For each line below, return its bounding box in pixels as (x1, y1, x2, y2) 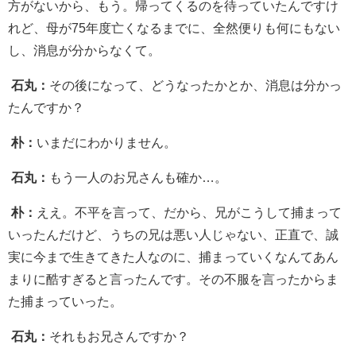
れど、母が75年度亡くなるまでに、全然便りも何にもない (8, 21, 340, 34)
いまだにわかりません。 (37, 135, 176, 149)
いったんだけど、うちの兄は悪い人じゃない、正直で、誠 (8, 227, 339, 241)
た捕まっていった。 (8, 294, 122, 308)
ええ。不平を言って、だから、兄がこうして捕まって (37, 205, 342, 219)
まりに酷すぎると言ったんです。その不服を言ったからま (8, 272, 339, 285)
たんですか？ (8, 100, 84, 114)
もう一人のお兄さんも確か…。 (49, 170, 227, 184)
